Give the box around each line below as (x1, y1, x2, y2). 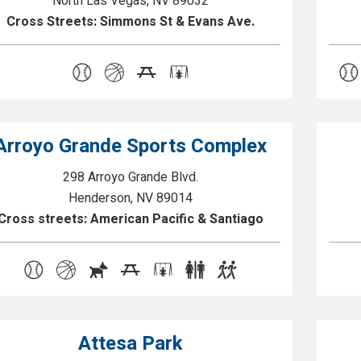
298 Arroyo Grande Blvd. (63, 168, 199, 187)
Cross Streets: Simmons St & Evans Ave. (6, 12, 255, 31)
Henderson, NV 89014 (68, 189, 193, 208)
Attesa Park (78, 330, 184, 358)
